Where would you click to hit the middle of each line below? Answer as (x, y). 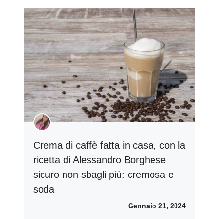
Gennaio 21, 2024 (157, 206)
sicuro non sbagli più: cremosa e (103, 175)
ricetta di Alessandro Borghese (99, 160)
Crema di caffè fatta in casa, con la (109, 145)
